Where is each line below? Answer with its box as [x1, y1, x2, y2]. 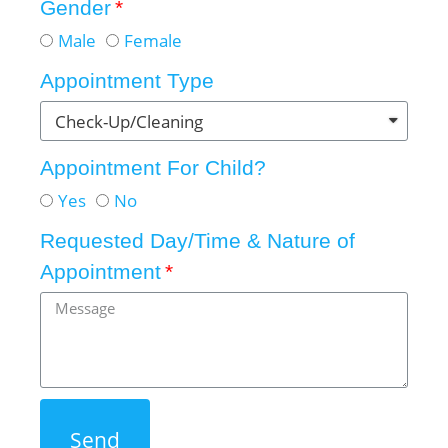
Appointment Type [40, 69, 214, 92]
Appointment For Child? [40, 156, 266, 179]
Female [124, 29, 182, 52]
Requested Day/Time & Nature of [40, 229, 355, 252]
